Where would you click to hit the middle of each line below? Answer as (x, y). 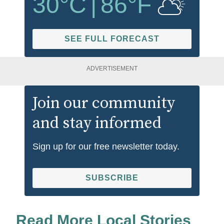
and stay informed (97, 123)
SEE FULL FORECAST (112, 38)
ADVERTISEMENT (112, 68)
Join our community (104, 103)
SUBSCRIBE (112, 177)
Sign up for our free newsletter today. (106, 146)
